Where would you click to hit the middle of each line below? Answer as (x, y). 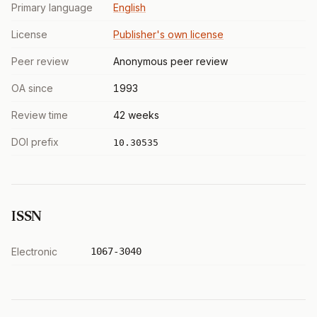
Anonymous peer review (171, 61)
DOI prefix (35, 142)
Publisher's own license (168, 34)
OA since (32, 88)
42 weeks (136, 115)
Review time (40, 115)
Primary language (52, 7)
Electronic (34, 252)
